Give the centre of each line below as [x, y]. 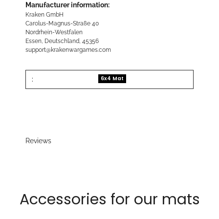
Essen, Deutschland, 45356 [62, 41]
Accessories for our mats [109, 200]
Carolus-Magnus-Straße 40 [62, 23]
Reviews [38, 141]
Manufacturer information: [67, 5]
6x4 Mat [112, 78]
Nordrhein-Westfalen [54, 32]
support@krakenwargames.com [68, 50]
